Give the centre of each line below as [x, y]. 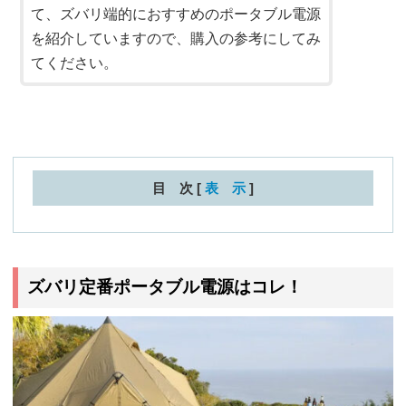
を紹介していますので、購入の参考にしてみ [176, 38]
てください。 [74, 63]
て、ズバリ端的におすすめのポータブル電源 [176, 14]
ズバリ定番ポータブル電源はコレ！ [164, 287]
